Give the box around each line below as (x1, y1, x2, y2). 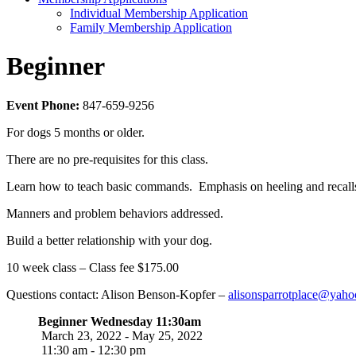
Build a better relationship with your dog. (6, 233, 212, 247)
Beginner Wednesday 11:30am (38, 314, 201, 328)
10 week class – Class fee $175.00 (6, 260, 179, 274)
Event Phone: (6, 98, 83, 112)
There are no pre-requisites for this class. (6, 152, 208, 166)
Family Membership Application (70, 21, 232, 34)
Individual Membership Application (70, 6, 248, 20)
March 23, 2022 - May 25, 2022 (38, 328, 203, 342)
